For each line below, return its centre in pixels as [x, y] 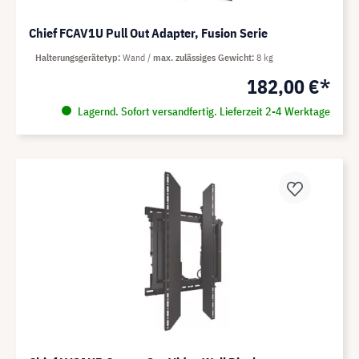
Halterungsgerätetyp [77, 58]
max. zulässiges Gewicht [202, 58]
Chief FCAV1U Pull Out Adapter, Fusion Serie [148, 33]
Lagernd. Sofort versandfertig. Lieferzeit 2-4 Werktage [202, 112]
